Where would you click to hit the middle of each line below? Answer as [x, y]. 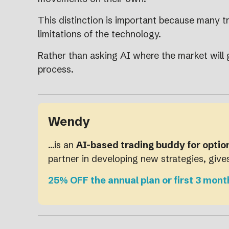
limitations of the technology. [99, 34]
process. [56, 69]
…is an [62, 145]
